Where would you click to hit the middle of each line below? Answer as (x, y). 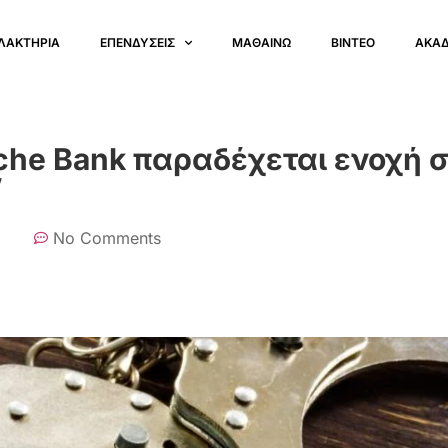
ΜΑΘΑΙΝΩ (262, 42)
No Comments (107, 238)
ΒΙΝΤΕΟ (353, 42)
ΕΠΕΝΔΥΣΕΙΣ (138, 42)
